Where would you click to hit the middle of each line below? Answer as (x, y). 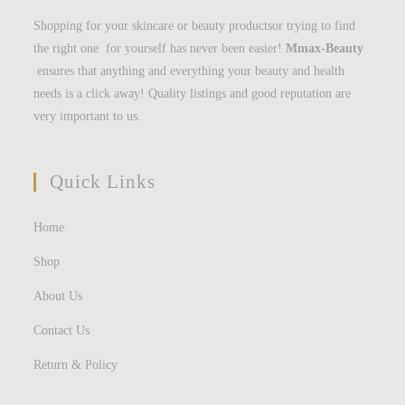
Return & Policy (76, 365)
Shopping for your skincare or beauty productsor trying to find (195, 26)
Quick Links (103, 182)
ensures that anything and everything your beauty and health (189, 71)
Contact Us (62, 331)
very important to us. (88, 117)
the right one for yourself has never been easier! (160, 49)
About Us (58, 297)
